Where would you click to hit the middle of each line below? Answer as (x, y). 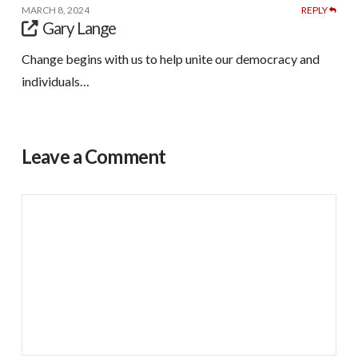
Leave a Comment (93, 157)
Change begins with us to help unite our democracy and (170, 59)
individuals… (55, 82)
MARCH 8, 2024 (55, 10)
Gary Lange (80, 28)
